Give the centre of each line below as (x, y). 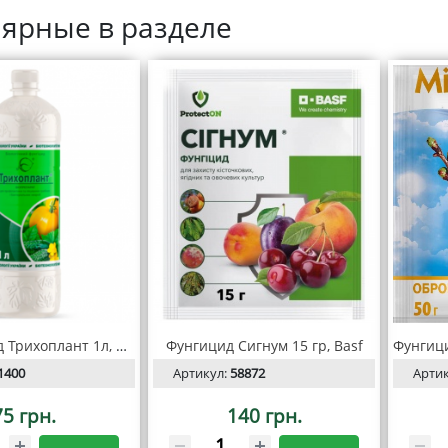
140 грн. (264, 415)
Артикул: (201, 372)
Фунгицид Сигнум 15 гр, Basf (264, 345)
